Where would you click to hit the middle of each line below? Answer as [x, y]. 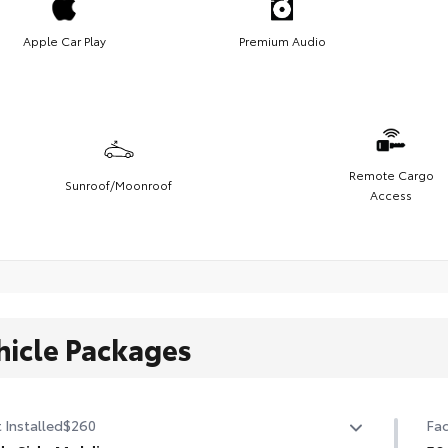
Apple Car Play [64, 41]
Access [391, 195]
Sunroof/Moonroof [118, 185]
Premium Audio [282, 41]
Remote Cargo [391, 175]
